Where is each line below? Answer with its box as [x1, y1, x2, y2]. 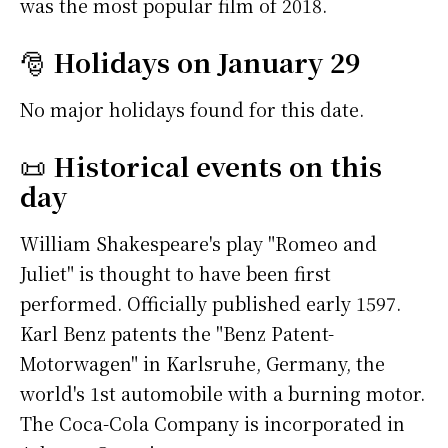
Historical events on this [53, 147, 382, 185]
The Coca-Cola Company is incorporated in [20, 410, 405, 437]
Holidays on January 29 [53, 43, 360, 81]
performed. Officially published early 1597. [20, 290, 401, 317]
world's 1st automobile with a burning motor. [20, 380, 425, 407]
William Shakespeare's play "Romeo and [20, 230, 377, 257]
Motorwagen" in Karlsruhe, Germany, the [20, 350, 385, 377]
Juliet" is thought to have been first [20, 260, 331, 287]
